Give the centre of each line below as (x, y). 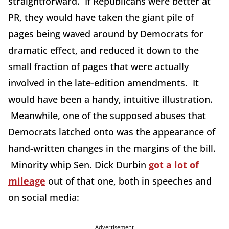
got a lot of (174, 165)
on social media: (44, 197)
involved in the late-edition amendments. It (104, 83)
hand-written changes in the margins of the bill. (112, 148)
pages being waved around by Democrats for (106, 34)
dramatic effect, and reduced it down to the (104, 50)
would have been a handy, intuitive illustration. (110, 99)
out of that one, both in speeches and (129, 181)
